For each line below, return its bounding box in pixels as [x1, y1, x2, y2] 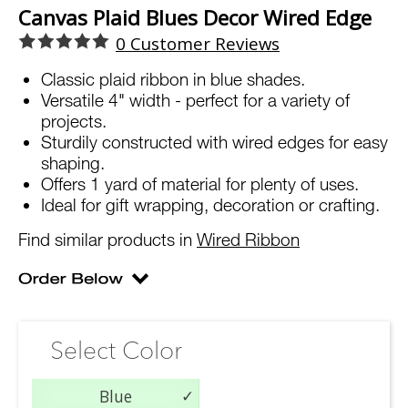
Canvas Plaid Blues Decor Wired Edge [18, 4, 372, 33]
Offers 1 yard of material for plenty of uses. [41, 173, 359, 195]
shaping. [41, 152, 105, 174]
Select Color [50, 335, 182, 366]
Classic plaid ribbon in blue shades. [41, 68, 305, 90]
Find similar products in [18, 229, 197, 250]
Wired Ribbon [197, 229, 300, 250]
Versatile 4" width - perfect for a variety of [41, 89, 350, 111]
